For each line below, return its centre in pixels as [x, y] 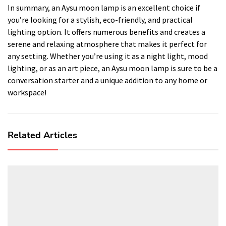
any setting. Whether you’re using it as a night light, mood [108, 56]
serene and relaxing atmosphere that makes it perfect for [107, 44]
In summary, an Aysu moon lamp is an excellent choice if [104, 7]
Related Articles [42, 135]
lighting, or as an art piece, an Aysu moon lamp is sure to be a [112, 68]
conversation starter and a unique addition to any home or [107, 80]
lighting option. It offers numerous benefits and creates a [106, 32]
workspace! [27, 92]
